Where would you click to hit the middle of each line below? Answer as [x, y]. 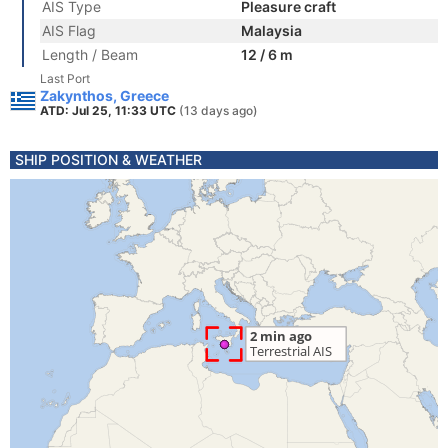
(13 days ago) [218, 110]
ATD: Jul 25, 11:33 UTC [109, 110]
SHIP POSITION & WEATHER [108, 159]
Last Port [65, 78]
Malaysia [271, 30]
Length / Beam [90, 54]
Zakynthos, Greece [104, 95]
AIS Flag [69, 30]
